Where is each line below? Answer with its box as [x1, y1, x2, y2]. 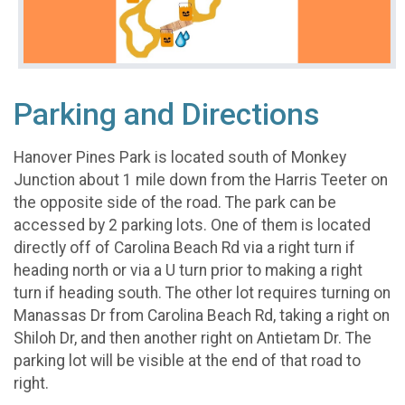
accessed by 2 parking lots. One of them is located [14, 216, 371, 235]
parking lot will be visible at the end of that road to [14, 352, 361, 371]
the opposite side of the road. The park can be [14, 193, 336, 212]
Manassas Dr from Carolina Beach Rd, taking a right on [14, 306, 390, 325]
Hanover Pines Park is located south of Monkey [14, 148, 346, 167]
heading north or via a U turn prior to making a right [14, 261, 363, 280]
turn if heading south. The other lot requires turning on [14, 284, 391, 303]
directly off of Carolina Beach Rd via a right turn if [14, 239, 355, 258]
